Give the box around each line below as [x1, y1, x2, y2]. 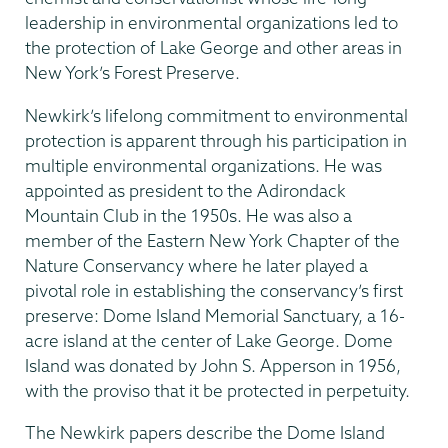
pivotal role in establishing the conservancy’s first [25, 279, 403, 301]
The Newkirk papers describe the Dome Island [25, 422, 385, 444]
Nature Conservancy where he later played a [25, 254, 368, 276]
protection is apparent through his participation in [25, 129, 407, 151]
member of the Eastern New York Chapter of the [25, 229, 400, 251]
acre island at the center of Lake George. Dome [25, 329, 393, 351]
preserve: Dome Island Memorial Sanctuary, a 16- [25, 304, 405, 326]
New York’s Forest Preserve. [25, 62, 240, 84]
